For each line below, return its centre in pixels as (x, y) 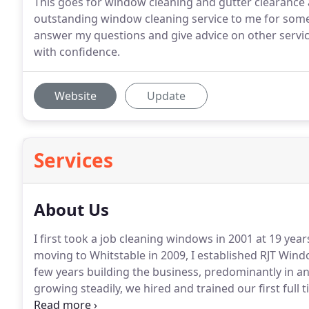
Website (75, 96)
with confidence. (77, 52)
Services (73, 160)
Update (166, 96)
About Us (71, 209)
